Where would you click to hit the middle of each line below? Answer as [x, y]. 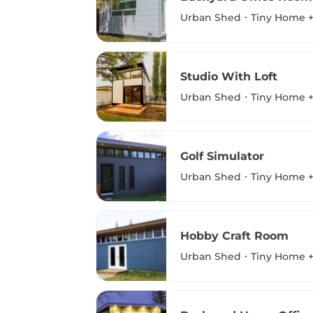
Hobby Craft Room [234, 235]
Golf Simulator [222, 156]
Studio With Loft [229, 76]
